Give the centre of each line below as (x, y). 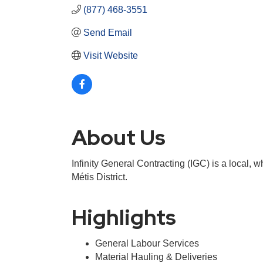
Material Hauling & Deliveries (156, 257)
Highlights (124, 217)
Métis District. (100, 177)
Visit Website (111, 55)
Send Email (108, 32)
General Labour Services (147, 243)
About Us (119, 137)
